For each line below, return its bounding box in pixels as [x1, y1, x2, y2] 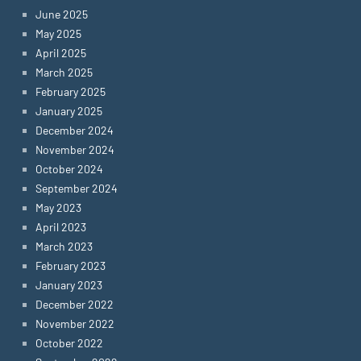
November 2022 [35, 317, 114, 330]
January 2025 [35, 104, 102, 118]
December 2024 [35, 123, 114, 137]
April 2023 [35, 220, 86, 234]
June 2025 [35, 7, 88, 21]
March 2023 [35, 239, 93, 253]
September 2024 [35, 181, 118, 195]
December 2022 [35, 297, 114, 311]
